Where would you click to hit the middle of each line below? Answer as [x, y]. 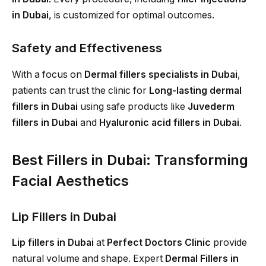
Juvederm [211, 106]
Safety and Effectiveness [87, 48]
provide [229, 242]
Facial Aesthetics [70, 180]
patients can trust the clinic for [80, 90]
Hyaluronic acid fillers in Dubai [169, 122]
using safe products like [133, 106]
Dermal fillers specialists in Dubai [161, 74]
